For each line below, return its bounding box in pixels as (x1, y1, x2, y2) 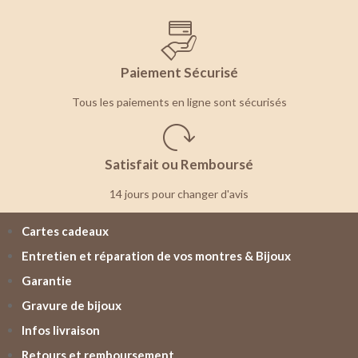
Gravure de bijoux (22, 298, 121, 313)
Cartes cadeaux (22, 224, 109, 239)
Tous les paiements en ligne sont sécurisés (71, 95, 287, 109)
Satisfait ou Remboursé (105, 156, 253, 173)
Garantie (22, 273, 72, 288)
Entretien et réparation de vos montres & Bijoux (22, 249, 291, 264)
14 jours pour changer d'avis (109, 187, 249, 201)
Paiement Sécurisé (120, 64, 238, 82)
